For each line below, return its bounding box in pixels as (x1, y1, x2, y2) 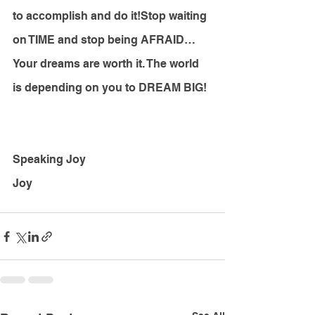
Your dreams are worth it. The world (13, 57, 202, 71)
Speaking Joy (13, 153, 86, 167)
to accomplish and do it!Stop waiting (13, 9, 210, 23)
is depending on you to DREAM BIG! (13, 81, 207, 95)
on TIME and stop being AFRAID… (13, 33, 198, 47)
